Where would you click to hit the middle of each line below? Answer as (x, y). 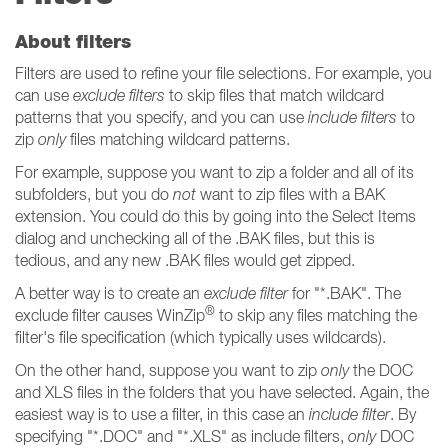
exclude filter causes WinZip (110, 315)
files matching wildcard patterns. (178, 139)
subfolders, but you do (94, 194)
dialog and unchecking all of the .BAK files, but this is (195, 238)
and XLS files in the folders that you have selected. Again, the (222, 392)
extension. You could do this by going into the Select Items (215, 216)
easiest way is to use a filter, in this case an (162, 414)
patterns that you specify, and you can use (161, 117)
